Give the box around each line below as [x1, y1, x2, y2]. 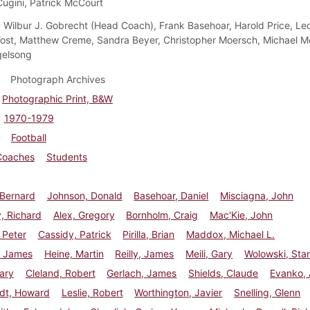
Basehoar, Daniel [134, 189, 209, 201]
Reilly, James [115, 247, 174, 259]
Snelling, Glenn [234, 286, 301, 298]
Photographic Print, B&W [1, 92, 113, 104]
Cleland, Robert [25, 266, 95, 279]
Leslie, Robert [61, 286, 123, 298]
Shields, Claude [188, 266, 259, 279]
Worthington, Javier [134, 286, 223, 298]
